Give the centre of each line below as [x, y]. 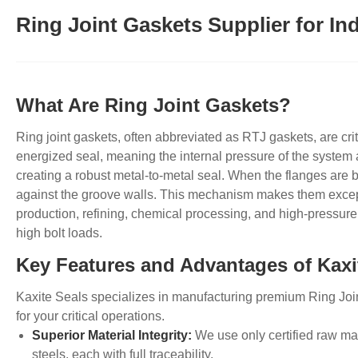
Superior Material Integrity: [112, 336]
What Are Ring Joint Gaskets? [153, 105]
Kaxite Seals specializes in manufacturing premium [162, 297]
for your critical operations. [90, 316]
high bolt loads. [59, 233]
